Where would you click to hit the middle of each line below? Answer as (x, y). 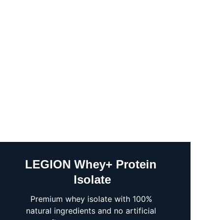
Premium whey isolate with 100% (92, 199)
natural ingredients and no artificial (93, 211)
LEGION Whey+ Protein (92, 164)
